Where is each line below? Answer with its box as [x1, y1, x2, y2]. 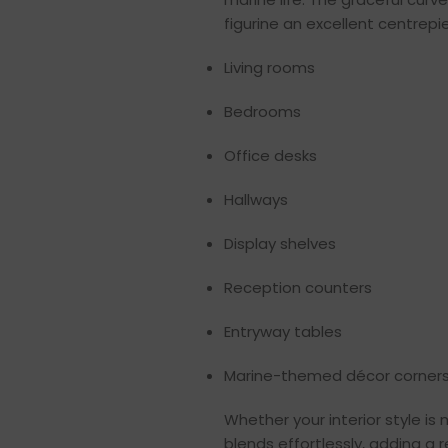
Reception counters [224, 277, 372, 299]
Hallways [224, 189, 288, 211]
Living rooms [224, 57, 315, 79]
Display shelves [224, 233, 336, 255]
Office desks [224, 145, 317, 167]
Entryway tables [224, 321, 342, 343]
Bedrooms [224, 101, 301, 123]
